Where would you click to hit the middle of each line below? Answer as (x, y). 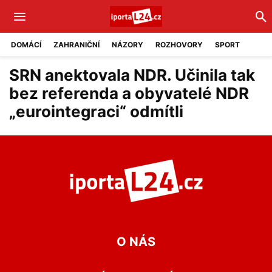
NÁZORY (127, 45)
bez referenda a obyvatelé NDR (129, 93)
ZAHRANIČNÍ (76, 45)
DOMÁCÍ (26, 45)
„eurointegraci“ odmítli (96, 111)
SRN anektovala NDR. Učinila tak (132, 75)
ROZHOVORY (179, 45)
